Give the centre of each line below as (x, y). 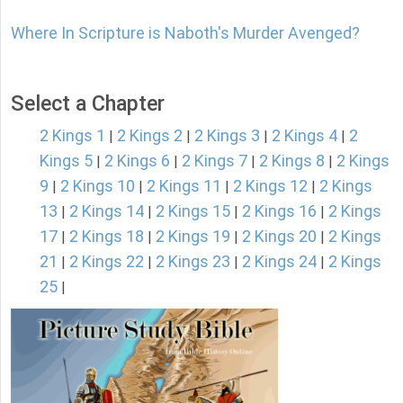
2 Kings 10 (98, 186)
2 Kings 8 (292, 161)
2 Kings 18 (107, 237)
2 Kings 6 (137, 161)
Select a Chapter (88, 104)
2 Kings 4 (304, 136)
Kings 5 (66, 161)
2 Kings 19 (193, 237)
